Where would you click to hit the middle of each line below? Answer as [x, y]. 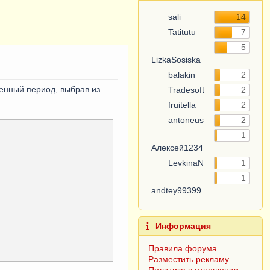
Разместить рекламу [189, 259]
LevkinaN [185, 163]
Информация [182, 226]
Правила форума [183, 248]
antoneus [185, 120]
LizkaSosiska [176, 60]
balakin [181, 75]
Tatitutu [181, 32]
